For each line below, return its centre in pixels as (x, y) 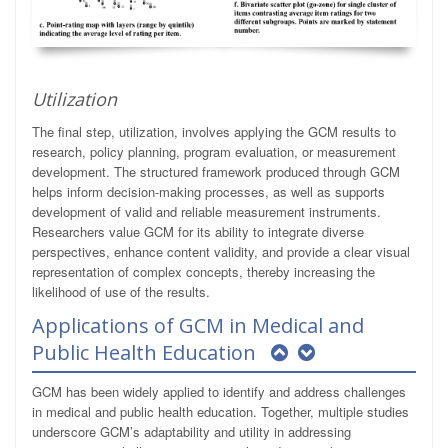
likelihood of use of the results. (121, 292)
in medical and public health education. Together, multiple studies (220, 412)
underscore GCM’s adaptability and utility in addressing (191, 432)
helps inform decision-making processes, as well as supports (208, 192)
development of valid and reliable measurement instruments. (206, 212)
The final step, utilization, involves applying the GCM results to (214, 132)
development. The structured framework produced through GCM (216, 172)
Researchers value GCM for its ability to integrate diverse (198, 232)
